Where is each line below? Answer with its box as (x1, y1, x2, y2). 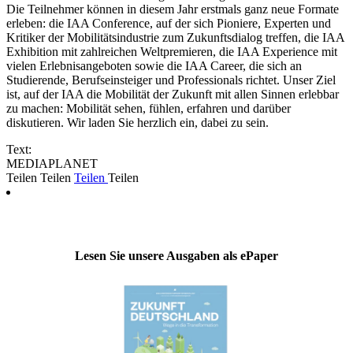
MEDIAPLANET (6, 157, 98, 171)
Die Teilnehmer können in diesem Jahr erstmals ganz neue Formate (6, 2, 339, 17)
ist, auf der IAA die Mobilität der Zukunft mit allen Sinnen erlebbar (6, 87, 339, 102)
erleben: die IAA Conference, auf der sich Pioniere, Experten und (6, 17, 331, 31)
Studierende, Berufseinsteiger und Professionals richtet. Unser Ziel (6, 73, 336, 87)
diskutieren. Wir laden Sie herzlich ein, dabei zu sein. (6, 116, 272, 130)
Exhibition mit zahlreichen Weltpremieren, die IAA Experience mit (6, 45, 337, 59)
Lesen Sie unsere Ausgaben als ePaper (75, 248, 278, 262)
